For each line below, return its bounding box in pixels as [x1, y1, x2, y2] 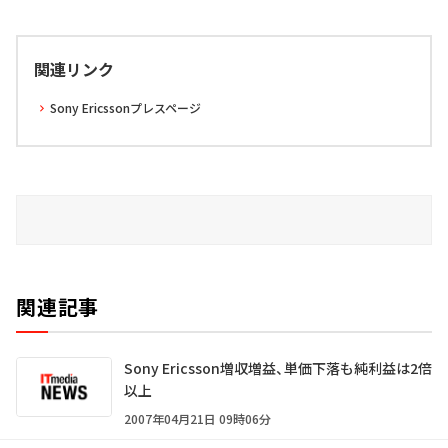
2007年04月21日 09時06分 [124, 410, 271, 428]
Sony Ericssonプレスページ [50, 99, 201, 117]
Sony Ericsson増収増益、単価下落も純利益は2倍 [124, 358, 432, 379]
